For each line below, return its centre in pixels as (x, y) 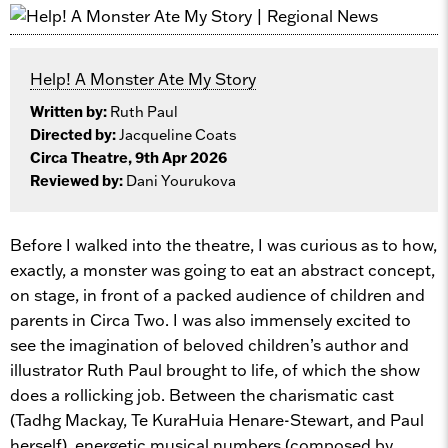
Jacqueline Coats (178, 134)
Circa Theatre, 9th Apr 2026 (128, 157)
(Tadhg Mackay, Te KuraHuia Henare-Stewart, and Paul (217, 419)
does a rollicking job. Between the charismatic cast (202, 394)
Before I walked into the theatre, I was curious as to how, (223, 244)
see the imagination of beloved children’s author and (209, 344)
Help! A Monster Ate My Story (143, 78)
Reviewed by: (78, 180)
